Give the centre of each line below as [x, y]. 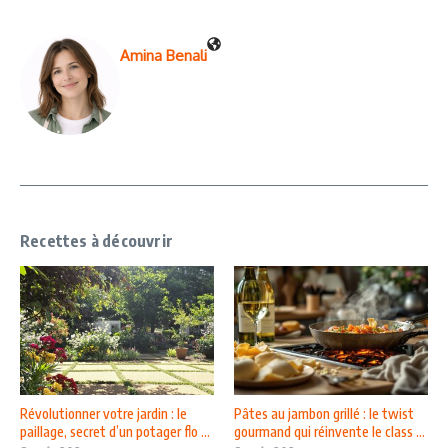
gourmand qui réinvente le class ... [329, 432]
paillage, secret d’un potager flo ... [115, 432]
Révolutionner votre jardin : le [103, 414]
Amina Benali [163, 55]
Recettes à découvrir [96, 240]
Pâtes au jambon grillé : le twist [324, 414]
